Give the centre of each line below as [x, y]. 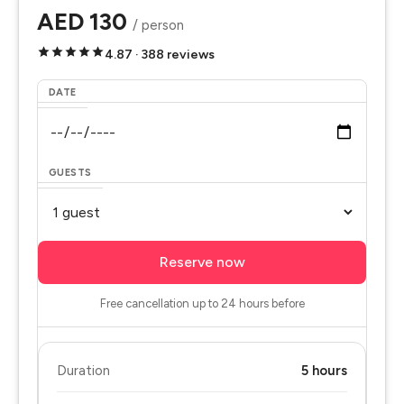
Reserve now [202, 262]
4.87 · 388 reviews [160, 55]
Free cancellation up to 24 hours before [202, 303]
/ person [158, 25]
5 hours [324, 371]
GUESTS [70, 173]
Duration [83, 371]
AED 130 [85, 22]
